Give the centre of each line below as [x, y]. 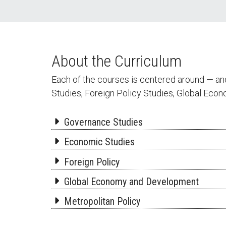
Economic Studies [99, 142]
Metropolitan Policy [102, 202]
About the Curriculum [117, 61]
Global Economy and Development [131, 181]
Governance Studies [103, 122]
